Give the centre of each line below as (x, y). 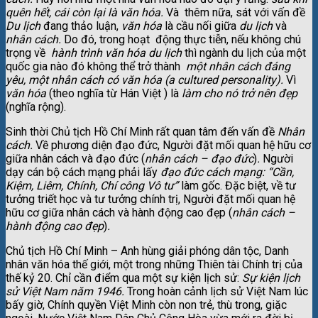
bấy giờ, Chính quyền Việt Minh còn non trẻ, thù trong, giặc (146, 305)
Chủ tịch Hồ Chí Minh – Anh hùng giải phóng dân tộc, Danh (147, 251)
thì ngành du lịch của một (245, 53)
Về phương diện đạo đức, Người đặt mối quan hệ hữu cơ (173, 145)
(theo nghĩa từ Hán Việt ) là (114, 93)
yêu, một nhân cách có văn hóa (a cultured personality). (146, 79)
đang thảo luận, (82, 26)
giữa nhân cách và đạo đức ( (75, 158)
